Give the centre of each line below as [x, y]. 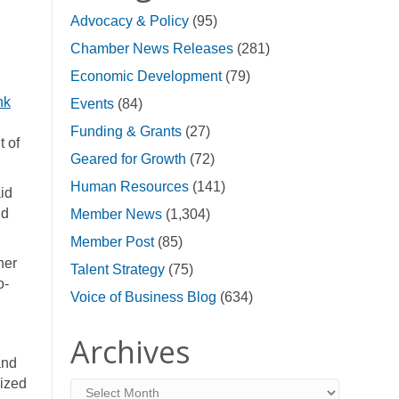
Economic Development [146, 76]
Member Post [112, 242]
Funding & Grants [126, 131]
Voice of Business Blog [143, 297]
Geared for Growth [128, 159]
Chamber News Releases [151, 49]
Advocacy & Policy [129, 21]
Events [92, 104]
